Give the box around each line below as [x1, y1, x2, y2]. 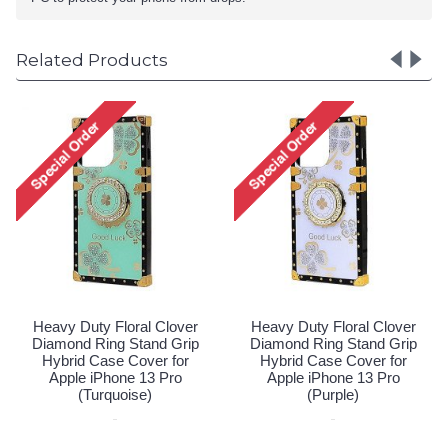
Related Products [16, 50, 168, 70]
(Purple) [307, 386, 359, 403]
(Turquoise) [78, 386, 152, 403]
